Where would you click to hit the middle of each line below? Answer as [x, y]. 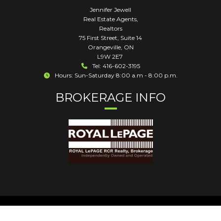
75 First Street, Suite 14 [110, 38]
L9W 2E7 [110, 56]
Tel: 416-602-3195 [116, 66]
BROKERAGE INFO [110, 97]
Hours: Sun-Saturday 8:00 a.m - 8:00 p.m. [116, 75]
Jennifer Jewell [110, 10]
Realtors [110, 28]
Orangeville [104, 47]
